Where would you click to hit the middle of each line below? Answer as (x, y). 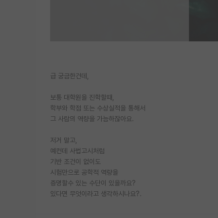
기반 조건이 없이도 (75, 161)
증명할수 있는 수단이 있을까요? (93, 183)
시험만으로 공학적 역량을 (84, 172)
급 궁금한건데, (70, 76)
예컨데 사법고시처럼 (77, 151)
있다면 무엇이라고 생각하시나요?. (96, 193)
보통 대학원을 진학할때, (82, 97)
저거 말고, (64, 140)
